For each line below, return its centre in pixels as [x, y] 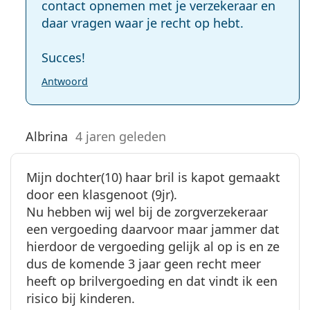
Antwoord [65, 81]
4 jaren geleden [121, 136]
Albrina [47, 136]
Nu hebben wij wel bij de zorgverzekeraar [147, 211]
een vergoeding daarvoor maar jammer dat [153, 229]
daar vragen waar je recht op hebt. [143, 22]
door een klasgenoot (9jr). [102, 194]
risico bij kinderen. [81, 298]
